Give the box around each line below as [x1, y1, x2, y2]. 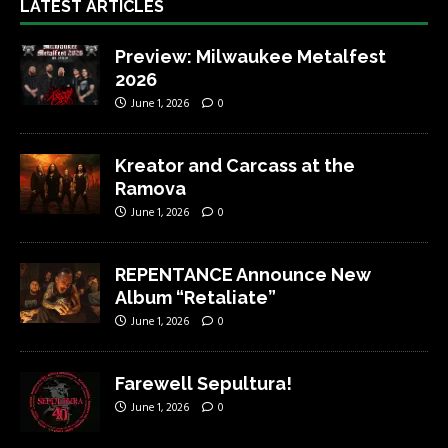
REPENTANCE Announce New [115, 263, 371, 285]
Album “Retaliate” [115, 286, 276, 308]
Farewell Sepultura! [115, 372, 292, 394]
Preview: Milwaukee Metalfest [115, 45, 386, 67]
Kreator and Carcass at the [115, 154, 355, 176]
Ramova [115, 177, 186, 199]
